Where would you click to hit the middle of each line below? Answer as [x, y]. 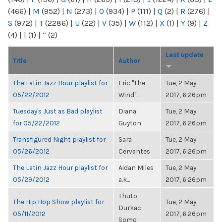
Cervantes [134, 151]
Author [129, 60]
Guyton [130, 123]
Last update [185, 55]
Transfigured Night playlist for [59, 139]
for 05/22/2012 [36, 123]
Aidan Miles [136, 167]
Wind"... [129, 95]
